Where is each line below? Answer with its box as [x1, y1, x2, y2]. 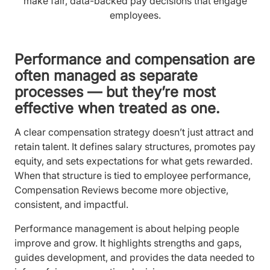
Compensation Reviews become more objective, [14, 183, 228, 196]
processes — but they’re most [14, 83, 216, 101]
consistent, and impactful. [14, 198, 128, 210]
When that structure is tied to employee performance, [14, 169, 251, 181]
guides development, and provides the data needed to [14, 251, 254, 263]
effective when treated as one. [14, 99, 220, 117]
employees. [109, 9, 161, 21]
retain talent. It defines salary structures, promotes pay [14, 140, 256, 152]
